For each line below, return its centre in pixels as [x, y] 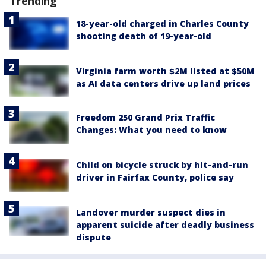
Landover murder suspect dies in [151, 213]
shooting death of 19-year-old [144, 36]
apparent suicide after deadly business [165, 225]
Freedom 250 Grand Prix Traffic [145, 117]
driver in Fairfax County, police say [155, 177]
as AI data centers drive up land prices [163, 84]
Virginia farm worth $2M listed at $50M [165, 71]
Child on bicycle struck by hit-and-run [162, 164]
